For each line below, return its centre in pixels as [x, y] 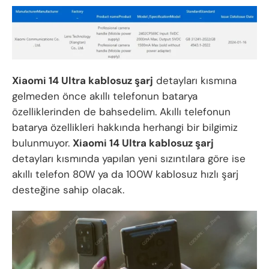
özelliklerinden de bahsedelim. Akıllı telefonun [121, 111]
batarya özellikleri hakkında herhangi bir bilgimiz [125, 127]
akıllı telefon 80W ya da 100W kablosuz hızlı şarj [125, 174]
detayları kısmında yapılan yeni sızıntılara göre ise [129, 158]
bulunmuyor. [42, 143]
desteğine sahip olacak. [68, 189]
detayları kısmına [195, 80]
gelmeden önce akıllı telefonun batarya [105, 96]
